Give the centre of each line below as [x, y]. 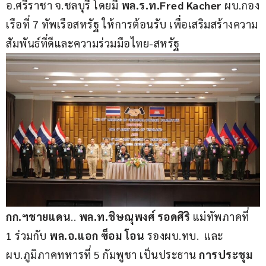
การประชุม [226, 254]
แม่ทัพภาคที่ [221, 216]
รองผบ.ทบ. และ [184, 235]
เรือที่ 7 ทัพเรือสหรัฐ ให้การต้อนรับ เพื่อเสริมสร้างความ [132, 24]
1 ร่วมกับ [28, 235]
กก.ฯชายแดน [38, 216]
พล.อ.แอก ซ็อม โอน [97, 235]
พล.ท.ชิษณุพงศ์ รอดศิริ [134, 216]
